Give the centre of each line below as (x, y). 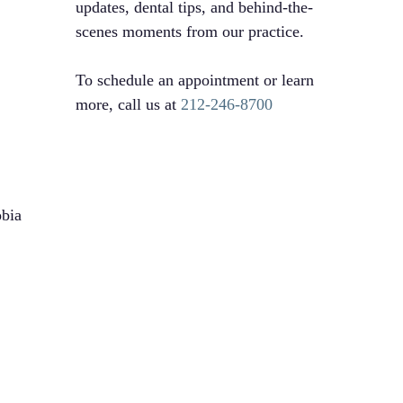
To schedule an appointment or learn (195, 80)
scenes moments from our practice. (190, 31)
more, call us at (129, 104)
